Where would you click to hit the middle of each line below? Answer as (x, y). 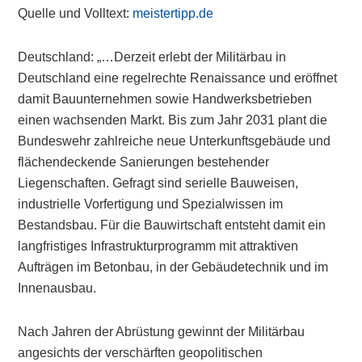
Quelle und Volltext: (76, 13)
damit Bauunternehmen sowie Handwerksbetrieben (165, 99)
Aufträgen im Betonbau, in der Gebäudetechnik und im (173, 267)
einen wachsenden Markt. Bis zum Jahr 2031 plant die (173, 120)
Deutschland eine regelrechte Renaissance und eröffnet (178, 78)
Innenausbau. (57, 288)
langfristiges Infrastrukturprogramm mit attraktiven (158, 246)
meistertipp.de (175, 13)
